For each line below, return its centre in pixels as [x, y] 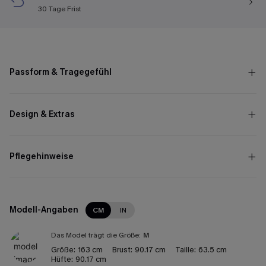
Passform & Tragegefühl [61, 72]
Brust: [122, 250]
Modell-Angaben [44, 210]
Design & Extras [42, 114]
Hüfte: [62, 259]
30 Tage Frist [60, 9]
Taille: [186, 250]
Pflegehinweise [42, 156]
